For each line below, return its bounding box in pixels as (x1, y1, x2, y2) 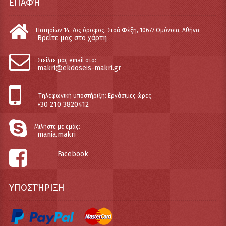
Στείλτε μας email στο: (37, 56, 96, 64)
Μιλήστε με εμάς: (34, 123, 80, 130)
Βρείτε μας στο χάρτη (37, 33, 107, 42)
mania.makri (37, 130, 76, 139)
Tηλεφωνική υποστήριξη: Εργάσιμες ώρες (38, 92, 151, 99)
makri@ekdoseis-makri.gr (37, 63, 121, 72)
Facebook (57, 149, 88, 158)
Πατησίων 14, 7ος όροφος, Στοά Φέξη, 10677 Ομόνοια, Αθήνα (35, 26, 199, 34)
